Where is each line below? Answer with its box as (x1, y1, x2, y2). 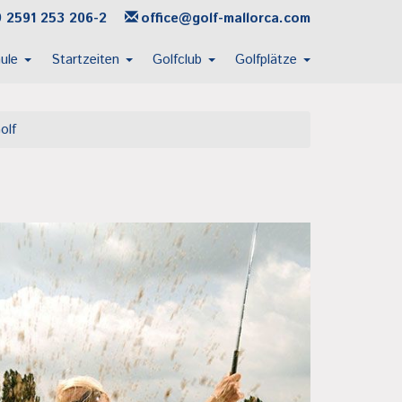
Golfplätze (235, 50, 301, 70)
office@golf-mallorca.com (141, 9, 310, 28)
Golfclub (153, 50, 206, 70)
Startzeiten (51, 50, 124, 70)
